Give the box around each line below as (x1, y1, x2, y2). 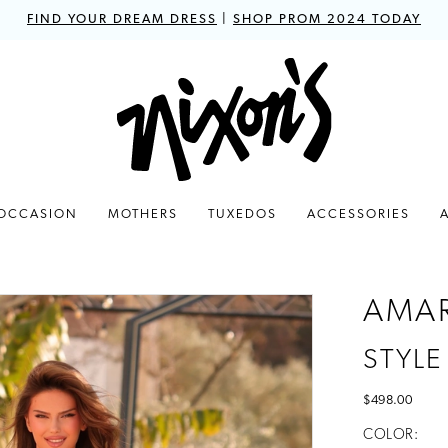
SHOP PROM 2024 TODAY (233, 13, 421, 26)
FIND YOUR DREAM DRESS (27, 13, 217, 26)
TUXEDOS (207, 208, 277, 221)
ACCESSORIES (306, 208, 410, 221)
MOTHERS (107, 208, 178, 221)
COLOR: (363, 428, 419, 444)
